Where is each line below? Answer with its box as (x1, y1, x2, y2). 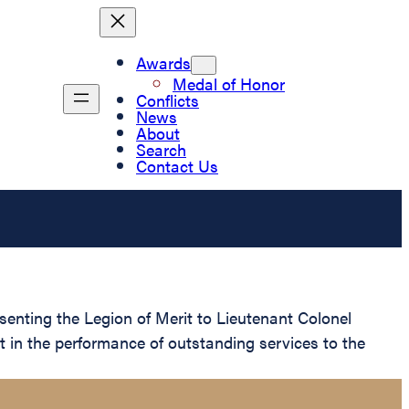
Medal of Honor (173, 71, 285, 95)
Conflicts (136, 88, 199, 111)
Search (136, 137, 186, 161)
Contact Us (136, 153, 218, 177)
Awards (136, 50, 191, 74)
